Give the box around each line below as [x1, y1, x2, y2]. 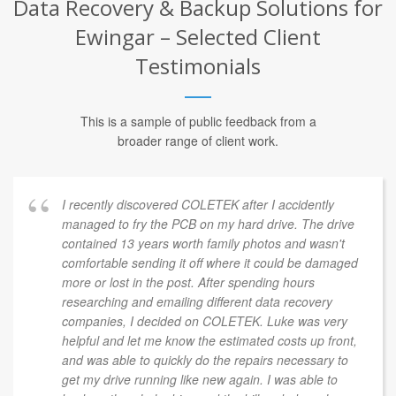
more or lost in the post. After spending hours [62, 272, 315, 291]
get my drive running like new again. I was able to [62, 369, 338, 388]
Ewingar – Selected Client [75, 21, 321, 51]
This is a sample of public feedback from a [80, 111, 316, 130]
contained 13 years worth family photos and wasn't [62, 233, 345, 252]
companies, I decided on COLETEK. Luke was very [62, 311, 347, 330]
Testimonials [135, 50, 261, 80]
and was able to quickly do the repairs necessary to [62, 350, 348, 369]
